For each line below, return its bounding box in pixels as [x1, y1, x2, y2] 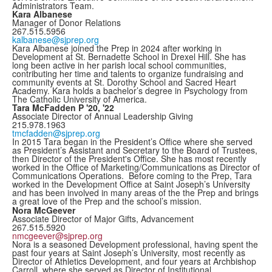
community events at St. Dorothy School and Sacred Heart [12, 76, 236, 88]
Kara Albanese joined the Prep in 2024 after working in [12, 42, 222, 54]
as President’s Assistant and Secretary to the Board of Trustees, [12, 144, 257, 156]
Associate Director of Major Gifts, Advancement [12, 212, 194, 225]
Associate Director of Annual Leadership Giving [12, 110, 193, 122]
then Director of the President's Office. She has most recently [12, 152, 246, 165]
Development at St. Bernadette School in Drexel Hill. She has [12, 50, 246, 63]
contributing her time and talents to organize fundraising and [12, 67, 243, 80]
